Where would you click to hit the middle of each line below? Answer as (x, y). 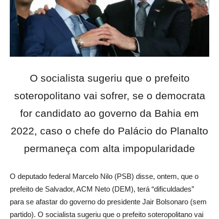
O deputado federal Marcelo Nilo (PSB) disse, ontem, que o (104, 176)
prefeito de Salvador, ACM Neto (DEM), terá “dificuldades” (102, 189)
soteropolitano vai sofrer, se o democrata (109, 95)
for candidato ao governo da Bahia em (109, 113)
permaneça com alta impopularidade (109, 148)
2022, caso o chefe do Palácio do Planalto (109, 131)
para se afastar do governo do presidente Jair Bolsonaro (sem (108, 201)
